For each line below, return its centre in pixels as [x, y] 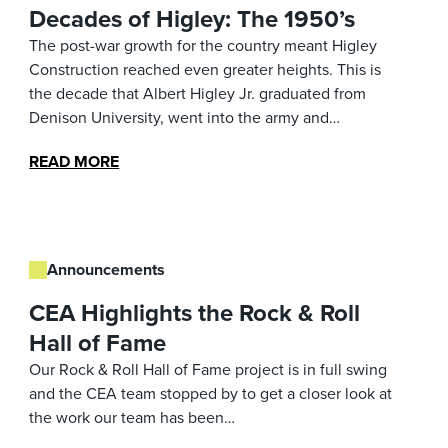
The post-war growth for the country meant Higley [203, 45]
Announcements [106, 269]
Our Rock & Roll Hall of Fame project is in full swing [208, 369]
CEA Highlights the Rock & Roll [195, 312]
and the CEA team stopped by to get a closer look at [211, 393]
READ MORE [74, 161]
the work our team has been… [132, 417]
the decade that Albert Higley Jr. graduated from [198, 93]
